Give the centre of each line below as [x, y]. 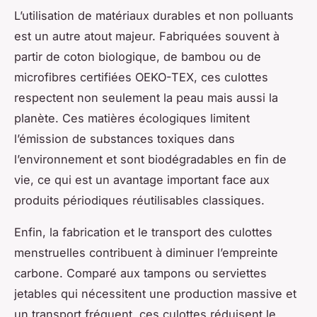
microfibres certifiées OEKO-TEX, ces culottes [141, 77]
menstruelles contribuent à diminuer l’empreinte [146, 252]
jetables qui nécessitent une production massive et [155, 293]
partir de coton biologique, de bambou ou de [138, 56]
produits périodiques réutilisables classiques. [139, 200]
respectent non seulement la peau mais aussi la [146, 97]
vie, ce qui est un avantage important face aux [142, 179]
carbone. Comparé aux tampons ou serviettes [140, 273]
